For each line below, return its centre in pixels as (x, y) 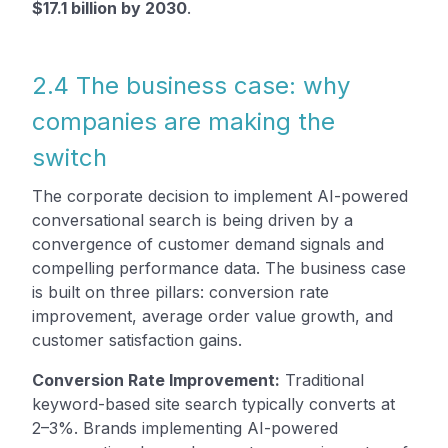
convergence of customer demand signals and (208, 243)
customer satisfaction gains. (137, 339)
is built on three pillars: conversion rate (180, 291)
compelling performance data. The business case (219, 267)
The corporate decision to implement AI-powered (220, 195)
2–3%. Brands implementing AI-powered (185, 427)
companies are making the (183, 121)
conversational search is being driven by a (192, 219)
